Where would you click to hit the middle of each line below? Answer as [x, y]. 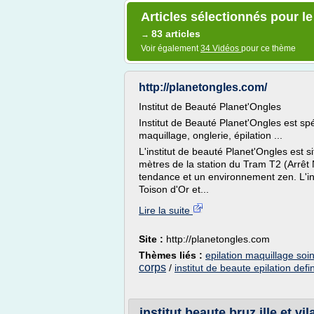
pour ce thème [268, 48]
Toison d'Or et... [174, 189]
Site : [152, 239]
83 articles [176, 34]
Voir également [171, 48]
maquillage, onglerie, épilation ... [211, 135]
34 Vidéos [221, 48]
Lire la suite [166, 210]
